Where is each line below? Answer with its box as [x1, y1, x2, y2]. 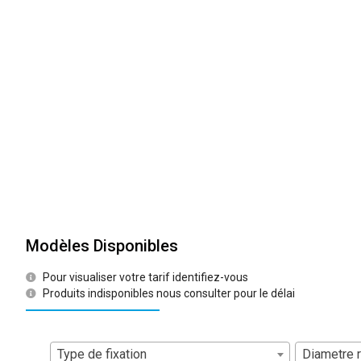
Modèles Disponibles [26, 235, 178, 255]
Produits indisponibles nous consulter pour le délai [43, 286, 296, 300]
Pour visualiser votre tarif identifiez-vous [43, 270, 249, 284]
